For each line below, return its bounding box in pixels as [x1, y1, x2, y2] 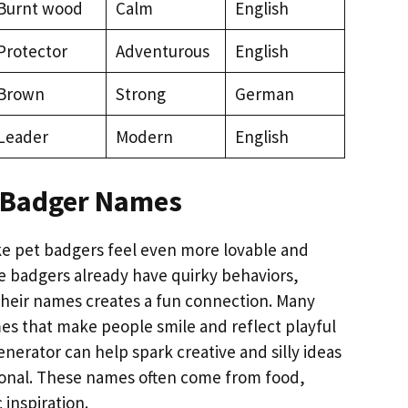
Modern [115, 125, 173, 148]
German [234, 82, 294, 105]
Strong [115, 82, 166, 105]
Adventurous [115, 39, 209, 62]
